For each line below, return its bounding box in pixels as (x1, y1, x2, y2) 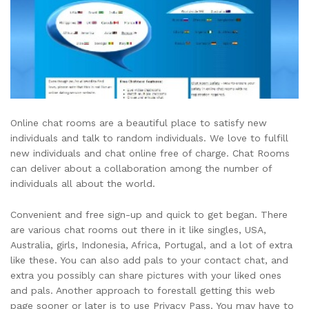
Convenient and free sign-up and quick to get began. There (10, 209, 288, 221)
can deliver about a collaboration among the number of (10, 162, 272, 174)
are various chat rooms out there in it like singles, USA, (10, 224, 266, 236)
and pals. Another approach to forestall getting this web (10, 285, 275, 297)
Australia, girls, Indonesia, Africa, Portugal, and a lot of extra (10, 239, 292, 251)
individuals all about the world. (10, 177, 155, 189)
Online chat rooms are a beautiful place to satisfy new (10, 117, 267, 128)
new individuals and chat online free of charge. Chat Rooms (10, 147, 290, 159)
